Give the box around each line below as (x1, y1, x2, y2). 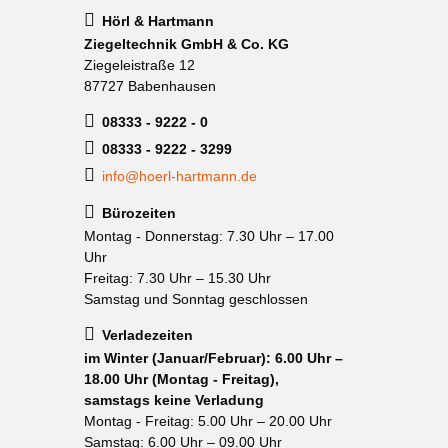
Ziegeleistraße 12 (83, 57, 195, 73)
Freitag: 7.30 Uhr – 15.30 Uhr (83, 270, 271, 286)
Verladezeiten (101, 326, 193, 343)
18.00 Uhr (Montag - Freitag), (83, 370, 279, 387)
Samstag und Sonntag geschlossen (83, 291, 308, 307)
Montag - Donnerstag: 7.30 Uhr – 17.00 (83, 228, 334, 244)
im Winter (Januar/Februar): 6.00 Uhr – (83, 349, 343, 366)
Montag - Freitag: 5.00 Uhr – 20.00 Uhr (83, 412, 332, 429)
